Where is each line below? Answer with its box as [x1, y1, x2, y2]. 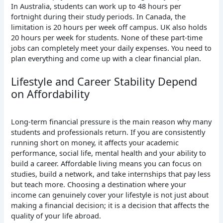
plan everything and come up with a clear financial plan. [11, 53, 202, 63]
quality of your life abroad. [11, 210, 102, 221]
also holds [170, 21, 208, 32]
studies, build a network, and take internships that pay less [11, 168, 211, 179]
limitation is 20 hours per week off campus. [11, 21, 161, 32]
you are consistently [135, 126, 206, 137]
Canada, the [143, 11, 186, 21]
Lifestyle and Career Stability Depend [11, 74, 198, 89]
